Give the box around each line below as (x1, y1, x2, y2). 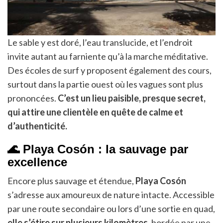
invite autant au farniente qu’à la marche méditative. (7, 51, 208, 62)
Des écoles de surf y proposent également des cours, (7, 65, 212, 76)
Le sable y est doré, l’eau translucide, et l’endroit (7, 37, 193, 48)
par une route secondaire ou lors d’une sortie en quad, (7, 203, 215, 215)
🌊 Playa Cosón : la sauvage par (7, 142, 188, 156)
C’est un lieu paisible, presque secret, (58, 93, 206, 104)
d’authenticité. (7, 120, 67, 132)
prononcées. (7, 93, 58, 104)
